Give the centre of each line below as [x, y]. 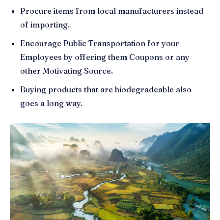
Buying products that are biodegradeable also [106, 90]
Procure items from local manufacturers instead [112, 11]
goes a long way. [51, 103]
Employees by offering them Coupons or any [105, 57]
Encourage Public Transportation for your [100, 43]
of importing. [45, 25]
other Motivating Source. [67, 71]
